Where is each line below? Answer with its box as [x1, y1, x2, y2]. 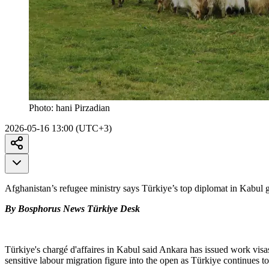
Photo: [29, 102, 56, 113]
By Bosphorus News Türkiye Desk [5, 203, 140, 214]
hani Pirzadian [56, 102, 110, 113]
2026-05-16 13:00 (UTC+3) [5, 122, 112, 133]
